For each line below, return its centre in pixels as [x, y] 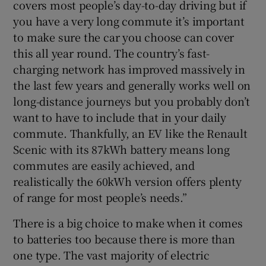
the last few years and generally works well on [132, 85]
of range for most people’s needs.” [100, 197]
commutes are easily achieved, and [104, 165]
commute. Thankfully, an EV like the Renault [130, 133]
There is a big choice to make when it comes [128, 222]
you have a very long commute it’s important [129, 20]
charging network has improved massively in [129, 69]
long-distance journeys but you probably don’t [132, 101]
